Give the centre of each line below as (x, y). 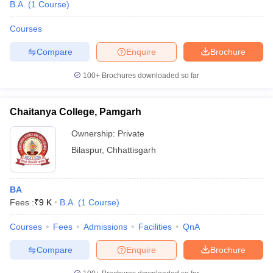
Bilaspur (87, 150)
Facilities (155, 227)
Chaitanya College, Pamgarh (76, 112)
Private (131, 133)
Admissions (105, 227)
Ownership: (94, 133)
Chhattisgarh (131, 150)
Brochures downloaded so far (150, 76)
